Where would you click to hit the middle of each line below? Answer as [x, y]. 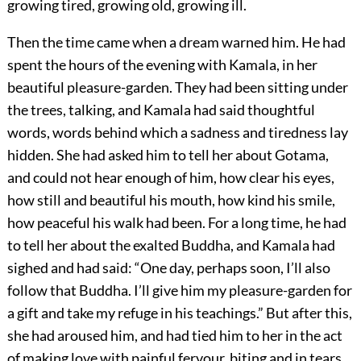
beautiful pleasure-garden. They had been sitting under [177, 87]
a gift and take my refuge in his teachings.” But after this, [179, 313]
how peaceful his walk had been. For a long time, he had [176, 223]
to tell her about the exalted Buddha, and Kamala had [171, 245]
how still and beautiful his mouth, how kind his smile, [171, 200]
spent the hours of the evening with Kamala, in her [162, 65]
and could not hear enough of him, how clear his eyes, [170, 178]
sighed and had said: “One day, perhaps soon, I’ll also [168, 268]
